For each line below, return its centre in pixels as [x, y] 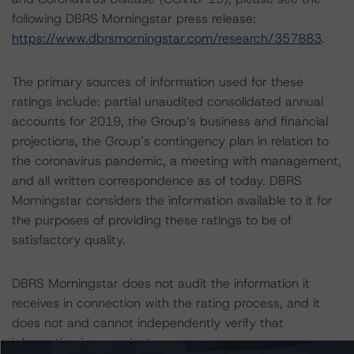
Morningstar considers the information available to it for [172, 200]
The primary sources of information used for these [158, 82]
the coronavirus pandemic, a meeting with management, [177, 161]
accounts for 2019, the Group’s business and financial [170, 121]
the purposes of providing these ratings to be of [152, 220]
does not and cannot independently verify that [148, 323]
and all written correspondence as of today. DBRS [157, 181]
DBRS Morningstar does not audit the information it [161, 283]
